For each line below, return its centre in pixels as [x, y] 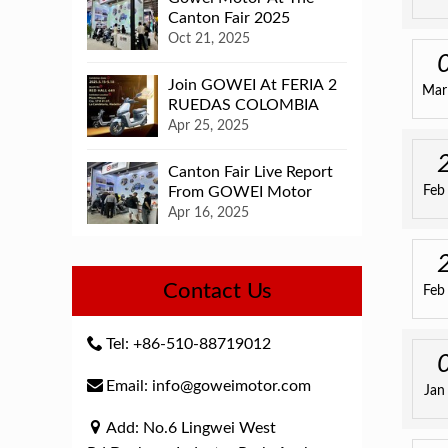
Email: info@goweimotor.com [208, 386]
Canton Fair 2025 [229, 18]
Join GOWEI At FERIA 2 [253, 85]
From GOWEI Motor [240, 192]
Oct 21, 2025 [209, 39]
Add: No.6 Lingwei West [191, 428]
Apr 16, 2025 [209, 213]
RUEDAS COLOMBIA [244, 105]
